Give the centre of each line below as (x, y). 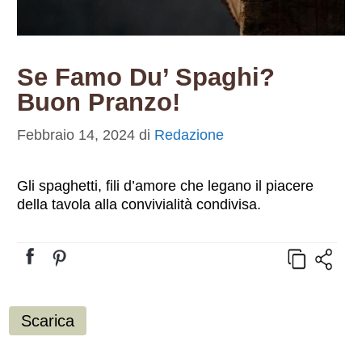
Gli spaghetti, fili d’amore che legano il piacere (166, 186)
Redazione (189, 135)
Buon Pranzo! (99, 103)
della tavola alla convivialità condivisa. (139, 205)
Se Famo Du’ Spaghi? (146, 78)
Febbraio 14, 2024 (76, 135)
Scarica (48, 321)
